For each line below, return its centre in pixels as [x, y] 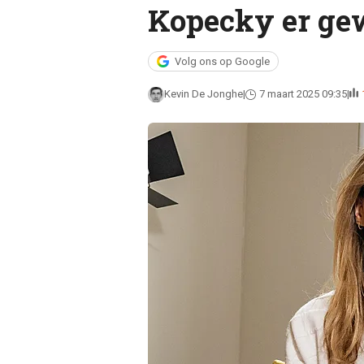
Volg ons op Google [222, 61]
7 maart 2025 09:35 [303, 94]
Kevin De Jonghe [203, 94]
